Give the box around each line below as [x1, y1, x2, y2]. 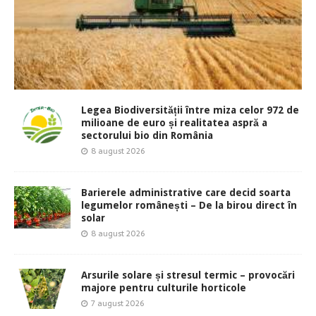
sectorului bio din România [81, 130, 213, 142]
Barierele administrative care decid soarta [81, 187, 291, 199]
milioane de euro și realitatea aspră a [81, 117, 267, 129]
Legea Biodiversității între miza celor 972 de [81, 104, 299, 116]
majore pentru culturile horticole [81, 282, 246, 294]
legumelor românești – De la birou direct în [81, 200, 297, 212]
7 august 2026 [91, 297, 144, 310]
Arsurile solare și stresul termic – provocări [81, 269, 295, 281]
